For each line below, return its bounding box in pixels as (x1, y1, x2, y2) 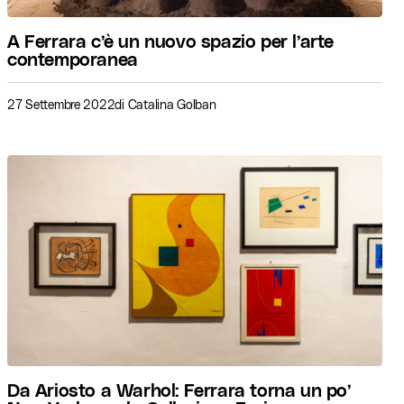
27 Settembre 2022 (7, 96, 115, 112)
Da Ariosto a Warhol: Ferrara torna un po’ (7, 379, 351, 400)
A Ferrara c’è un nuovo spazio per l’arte (7, 30, 335, 51)
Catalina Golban (127, 96, 216, 112)
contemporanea (7, 48, 138, 69)
